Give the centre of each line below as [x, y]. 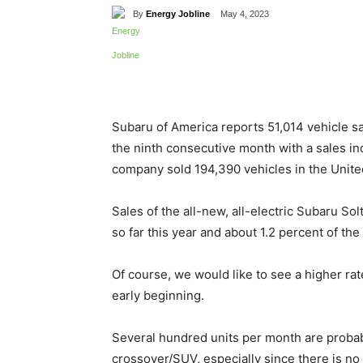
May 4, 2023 [245, 14]
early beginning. [158, 296]
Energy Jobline [178, 13]
